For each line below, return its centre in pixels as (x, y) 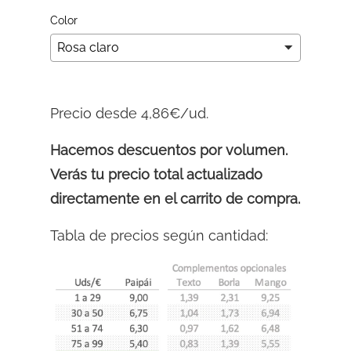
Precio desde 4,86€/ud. (129, 113)
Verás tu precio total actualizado (156, 174)
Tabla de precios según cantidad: (159, 235)
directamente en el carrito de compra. (175, 198)
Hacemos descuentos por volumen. (169, 150)
